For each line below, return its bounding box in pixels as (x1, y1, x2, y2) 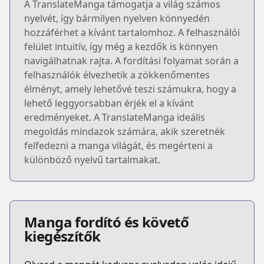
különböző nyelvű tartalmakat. (24, 153, 160, 166)
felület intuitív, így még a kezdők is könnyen (24, 39, 218, 53)
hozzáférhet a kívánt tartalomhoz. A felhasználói (24, 25, 240, 39)
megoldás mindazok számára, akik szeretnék (24, 124, 225, 138)
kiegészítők (24, 226, 101, 246)
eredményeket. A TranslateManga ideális (24, 110, 205, 124)
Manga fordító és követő (24, 212, 189, 232)
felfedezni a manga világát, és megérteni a (24, 138, 213, 152)
